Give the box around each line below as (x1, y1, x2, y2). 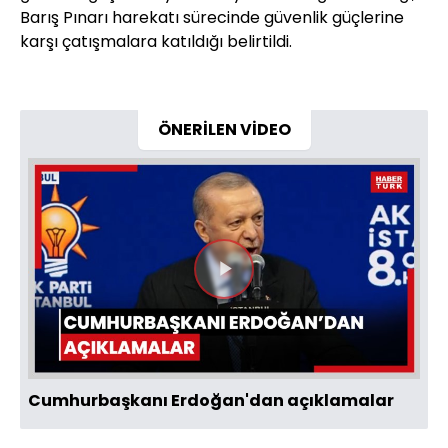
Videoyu (224, 272, 316, 301)
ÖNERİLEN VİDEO (157, 118, 291, 142)
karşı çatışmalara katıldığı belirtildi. (20, 30, 292, 54)
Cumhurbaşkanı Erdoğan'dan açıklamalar (28, 388, 394, 412)
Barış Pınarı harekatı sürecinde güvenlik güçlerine (20, 6, 404, 30)
